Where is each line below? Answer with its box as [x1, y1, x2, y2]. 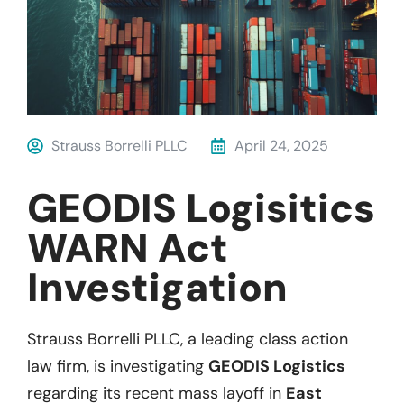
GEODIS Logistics [208, 354, 345, 377]
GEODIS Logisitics [27, 181, 375, 234]
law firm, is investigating [27, 354, 208, 377]
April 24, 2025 [234, 135, 328, 155]
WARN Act [27, 221, 228, 274]
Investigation [27, 261, 288, 314]
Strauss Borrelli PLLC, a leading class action [27, 327, 348, 350]
